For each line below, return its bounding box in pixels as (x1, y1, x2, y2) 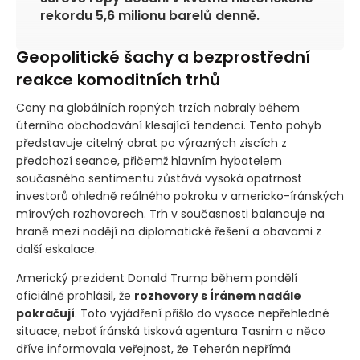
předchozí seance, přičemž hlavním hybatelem (16, 153, 282, 170)
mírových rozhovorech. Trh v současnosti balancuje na (16, 206, 325, 223)
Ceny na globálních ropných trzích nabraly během (16, 100, 300, 117)
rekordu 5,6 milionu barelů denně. (40, 6, 260, 26)
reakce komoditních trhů (16, 68, 220, 92)
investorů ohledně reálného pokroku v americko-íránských (16, 188, 344, 205)
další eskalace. (16, 241, 97, 258)
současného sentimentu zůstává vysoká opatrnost (16, 170, 302, 187)
